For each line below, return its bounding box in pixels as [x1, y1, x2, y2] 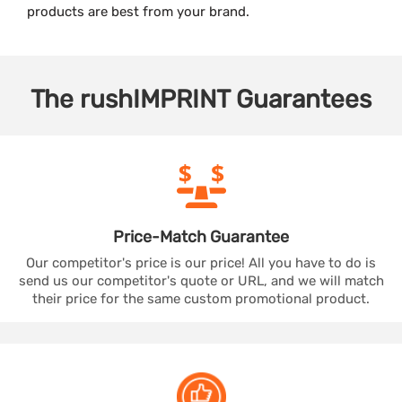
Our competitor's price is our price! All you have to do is [26, 255, 376, 272]
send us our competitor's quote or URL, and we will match [18, 273, 384, 290]
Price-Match [113, 227, 210, 248]
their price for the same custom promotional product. [32, 291, 370, 308]
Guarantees [236, 84, 371, 115]
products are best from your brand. [27, 4, 249, 21]
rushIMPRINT [74, 84, 236, 115]
